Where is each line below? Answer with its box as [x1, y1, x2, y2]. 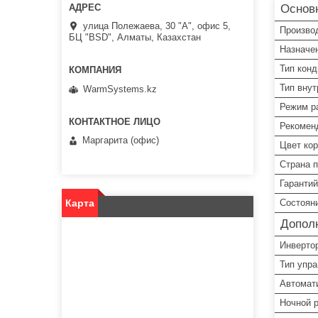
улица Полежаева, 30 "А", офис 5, [83, 20, 231, 31]
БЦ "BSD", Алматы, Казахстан [69, 31, 201, 43]
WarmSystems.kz [83, 83, 157, 94]
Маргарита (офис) [82, 135, 159, 146]
